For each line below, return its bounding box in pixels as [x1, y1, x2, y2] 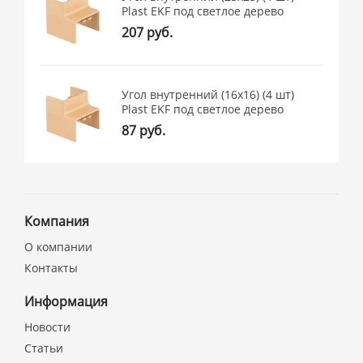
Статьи [24, 340, 64, 356]
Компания [24, 212, 90, 230]
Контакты [24, 260, 79, 275]
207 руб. [122, 23, 173, 42]
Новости [24, 319, 71, 335]
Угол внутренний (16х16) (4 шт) [122, 87, 295, 103]
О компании [24, 239, 93, 254]
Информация [24, 293, 109, 310]
